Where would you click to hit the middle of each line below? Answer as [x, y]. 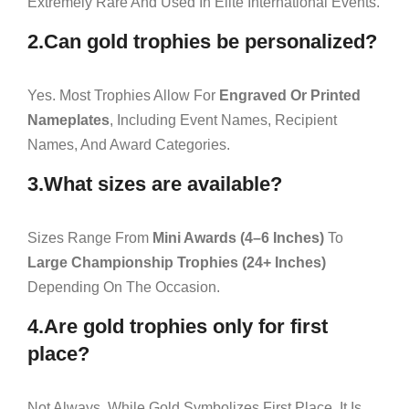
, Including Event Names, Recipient [223, 120]
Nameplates [68, 120]
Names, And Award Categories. [129, 144]
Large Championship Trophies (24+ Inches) [177, 262]
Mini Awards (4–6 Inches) [238, 237]
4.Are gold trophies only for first [178, 326]
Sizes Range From [90, 237]
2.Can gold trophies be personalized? [202, 41]
